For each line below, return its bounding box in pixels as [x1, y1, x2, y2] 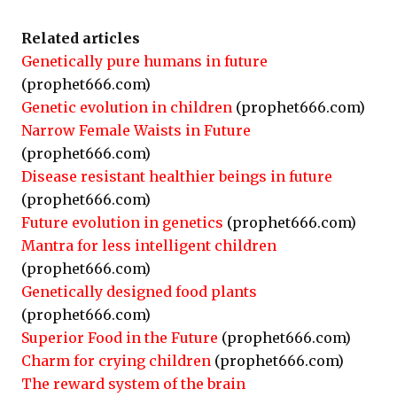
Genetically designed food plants [21, 283, 257, 300]
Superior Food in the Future [21, 329, 218, 346]
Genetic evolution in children [21, 98, 232, 116]
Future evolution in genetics [21, 214, 223, 231]
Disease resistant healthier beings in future [21, 167, 332, 185]
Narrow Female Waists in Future [21, 121, 251, 139]
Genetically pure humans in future [21, 52, 268, 70]
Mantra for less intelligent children [21, 237, 276, 254]
